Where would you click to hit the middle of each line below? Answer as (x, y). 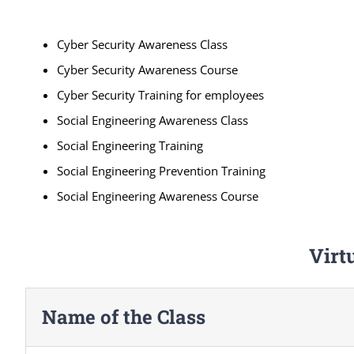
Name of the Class (123, 316)
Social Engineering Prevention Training (161, 170)
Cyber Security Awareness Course (147, 69)
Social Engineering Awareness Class (152, 120)
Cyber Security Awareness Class (142, 44)
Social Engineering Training (130, 145)
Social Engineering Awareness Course (157, 196)
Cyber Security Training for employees (160, 94)
